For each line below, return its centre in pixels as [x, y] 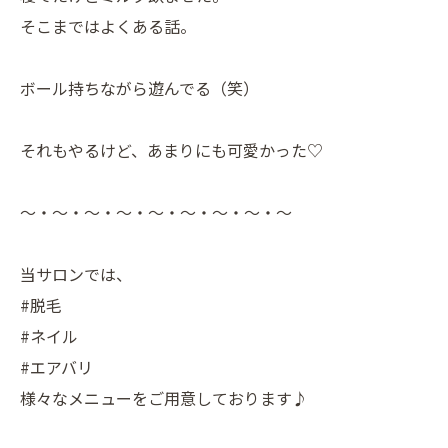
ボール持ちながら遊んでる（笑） [139, 88]
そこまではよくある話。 [108, 26]
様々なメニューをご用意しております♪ [164, 398]
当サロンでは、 [76, 274]
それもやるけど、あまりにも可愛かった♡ [171, 150]
